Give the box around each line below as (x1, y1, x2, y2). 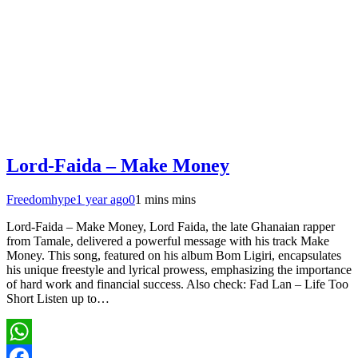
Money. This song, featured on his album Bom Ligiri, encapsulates (6, 248, 341, 262)
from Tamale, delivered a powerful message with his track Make (6, 233, 329, 248)
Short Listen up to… (6, 291, 109, 305)
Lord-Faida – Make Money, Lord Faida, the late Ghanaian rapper (6, 219, 335, 233)
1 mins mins (135, 192, 196, 206)
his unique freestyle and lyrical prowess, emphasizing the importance (6, 262, 352, 276)
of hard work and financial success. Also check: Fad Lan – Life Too (6, 276, 348, 291)
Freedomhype (6, 192, 76, 206)
